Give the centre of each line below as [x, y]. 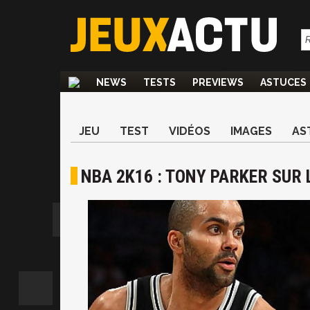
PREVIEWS [218, 82]
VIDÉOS [190, 131]
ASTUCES [283, 82]
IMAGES [251, 131]
